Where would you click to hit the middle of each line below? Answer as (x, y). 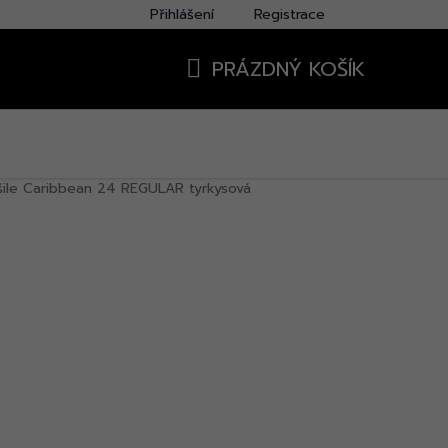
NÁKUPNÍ (226, 92)
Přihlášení (182, 14)
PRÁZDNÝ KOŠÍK (288, 69)
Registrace (289, 14)
